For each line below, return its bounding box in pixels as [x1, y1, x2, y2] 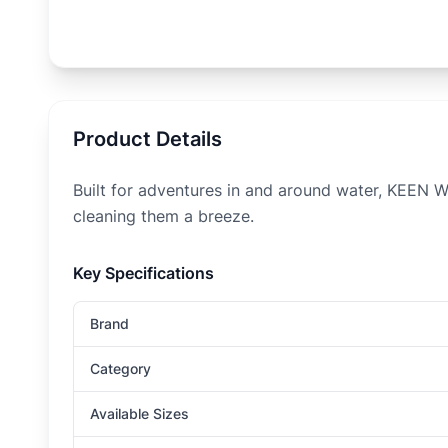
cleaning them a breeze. [73, 206, 254, 226]
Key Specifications [73, 263, 214, 283]
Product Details [73, 127, 222, 151]
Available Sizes [90, 405, 189, 422]
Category [90, 360, 151, 377]
